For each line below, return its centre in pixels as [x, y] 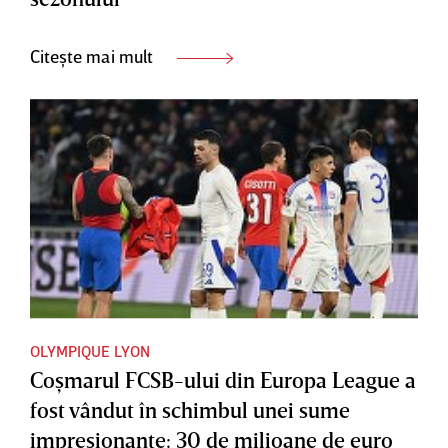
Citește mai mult [93, 56]
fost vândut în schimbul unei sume [190, 409]
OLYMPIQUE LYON [90, 350]
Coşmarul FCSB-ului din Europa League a [223, 379]
